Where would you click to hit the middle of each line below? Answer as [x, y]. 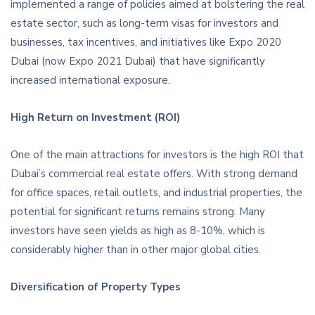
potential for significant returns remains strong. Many [138, 212]
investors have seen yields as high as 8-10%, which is [138, 231]
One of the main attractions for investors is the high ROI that [157, 155]
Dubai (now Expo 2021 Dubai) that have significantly [138, 62]
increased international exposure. [90, 81]
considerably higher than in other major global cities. [136, 250]
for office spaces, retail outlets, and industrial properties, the [156, 193]
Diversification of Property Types [96, 287]
